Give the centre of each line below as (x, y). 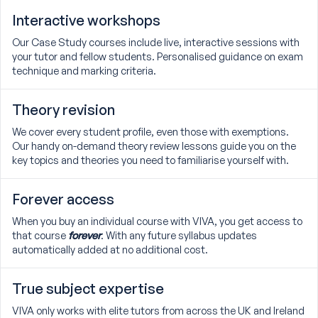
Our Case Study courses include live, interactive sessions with (156, 42)
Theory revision (64, 110)
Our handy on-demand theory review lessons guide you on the (154, 146)
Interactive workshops (86, 21)
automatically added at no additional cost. (110, 250)
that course (40, 235)
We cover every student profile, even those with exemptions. (150, 132)
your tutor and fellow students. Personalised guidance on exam (158, 56)
